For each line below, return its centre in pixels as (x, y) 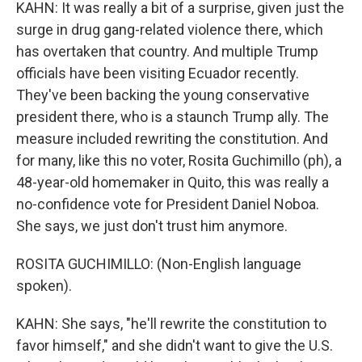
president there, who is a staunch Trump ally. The (173, 117)
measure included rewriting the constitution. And (172, 139)
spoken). (44, 286)
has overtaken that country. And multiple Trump (167, 51)
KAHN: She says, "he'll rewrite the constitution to (171, 324)
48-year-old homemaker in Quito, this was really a (173, 182)
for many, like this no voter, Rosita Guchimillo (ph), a (179, 160)
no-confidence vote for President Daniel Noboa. (168, 204)
